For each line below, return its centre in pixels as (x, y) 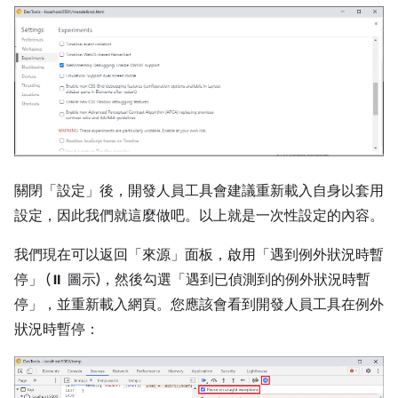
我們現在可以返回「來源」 (99, 255)
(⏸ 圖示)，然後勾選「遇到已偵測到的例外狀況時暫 (207, 280)
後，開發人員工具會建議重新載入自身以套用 (242, 191)
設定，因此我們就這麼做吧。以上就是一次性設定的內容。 (199, 216)
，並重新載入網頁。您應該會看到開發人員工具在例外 (213, 305)
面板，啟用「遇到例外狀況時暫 (284, 255)
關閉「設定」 (57, 191)
